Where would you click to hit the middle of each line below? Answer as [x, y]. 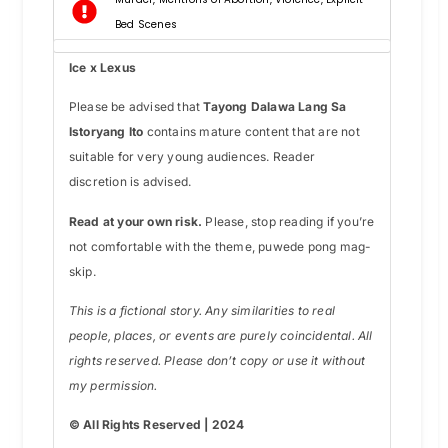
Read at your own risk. [137, 221]
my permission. [113, 386]
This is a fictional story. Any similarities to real [202, 311]
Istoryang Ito [106, 132]
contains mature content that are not [251, 132]
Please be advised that [136, 107]
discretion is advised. [130, 182]
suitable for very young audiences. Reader [192, 157]
